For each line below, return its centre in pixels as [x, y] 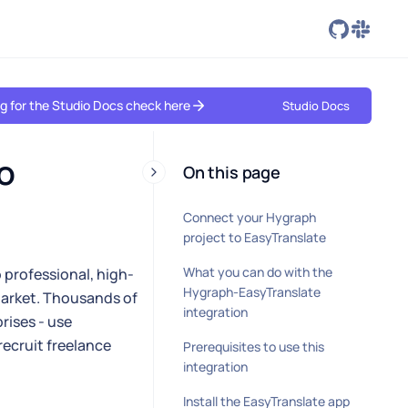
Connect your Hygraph [250, 217]
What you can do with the [258, 272]
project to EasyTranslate [255, 237]
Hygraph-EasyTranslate [252, 292]
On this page [232, 172]
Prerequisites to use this [254, 347]
